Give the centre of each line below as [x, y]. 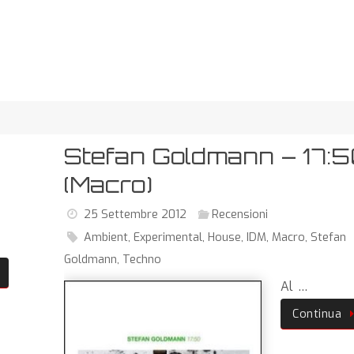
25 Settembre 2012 [135, 214]
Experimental [168, 237]
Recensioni [239, 214]
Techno [142, 259]
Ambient [105, 237]
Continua [317, 314]
